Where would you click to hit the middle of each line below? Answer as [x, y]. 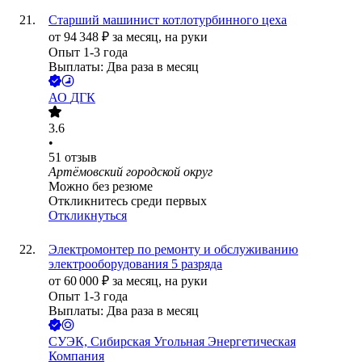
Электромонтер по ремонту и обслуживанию [173, 250]
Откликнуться [88, 216]
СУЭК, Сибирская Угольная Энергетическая [172, 342]
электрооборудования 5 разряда [135, 264]
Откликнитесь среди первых [128, 201]
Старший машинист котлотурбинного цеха [168, 20]
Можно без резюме [101, 187]
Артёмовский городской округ [130, 172]
